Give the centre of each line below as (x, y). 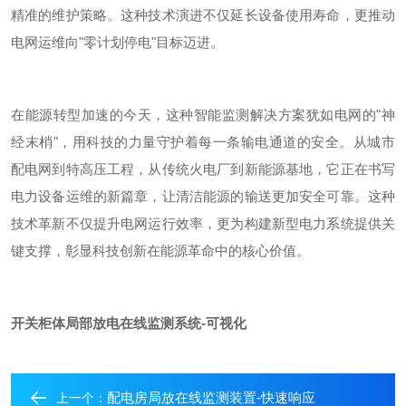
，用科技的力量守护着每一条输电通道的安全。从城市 (227, 142)
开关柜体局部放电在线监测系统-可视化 (129, 323)
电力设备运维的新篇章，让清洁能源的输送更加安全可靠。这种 (203, 196)
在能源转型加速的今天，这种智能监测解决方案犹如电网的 (194, 115)
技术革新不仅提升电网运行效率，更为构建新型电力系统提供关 (203, 223)
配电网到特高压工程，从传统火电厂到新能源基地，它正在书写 (203, 169)
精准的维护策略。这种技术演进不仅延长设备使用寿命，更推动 (203, 15)
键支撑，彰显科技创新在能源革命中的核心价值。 (160, 251)
